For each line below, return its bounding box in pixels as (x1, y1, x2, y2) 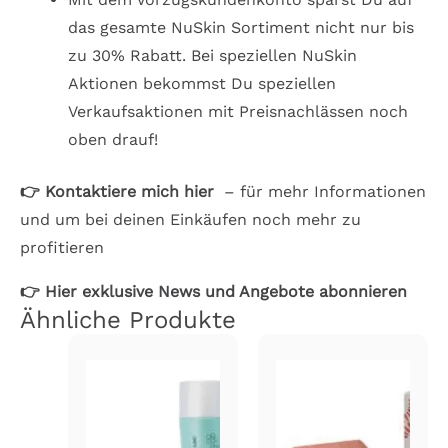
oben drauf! (68, 130, 158, 150)
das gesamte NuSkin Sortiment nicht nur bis (68, 18, 414, 38)
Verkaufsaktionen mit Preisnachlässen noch (68, 102, 408, 122)
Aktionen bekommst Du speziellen (68, 74, 336, 94)
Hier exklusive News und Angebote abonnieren (45, 282, 407, 302)
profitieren (20, 238, 104, 258)
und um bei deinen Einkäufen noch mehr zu (20, 210, 361, 230)
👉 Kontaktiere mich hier (20, 182, 214, 202)
